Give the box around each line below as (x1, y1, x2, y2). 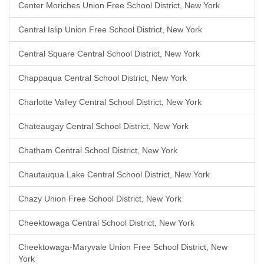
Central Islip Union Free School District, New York (18, 25, 202, 34)
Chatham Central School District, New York (18, 146, 177, 155)
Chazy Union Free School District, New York (18, 194, 181, 203)
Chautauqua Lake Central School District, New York (18, 170, 210, 179)
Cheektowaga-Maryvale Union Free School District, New (18, 242, 227, 252)
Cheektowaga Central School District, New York (18, 218, 194, 227)
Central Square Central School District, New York (18, 49, 200, 58)
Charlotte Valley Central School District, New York (18, 97, 202, 107)
